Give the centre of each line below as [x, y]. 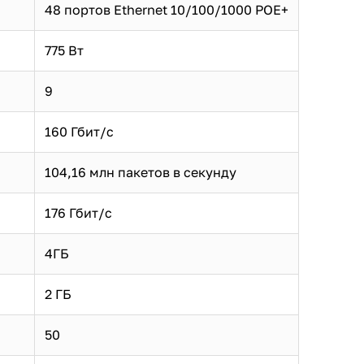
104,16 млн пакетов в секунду [141, 173]
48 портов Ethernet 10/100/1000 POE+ [167, 10]
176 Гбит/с [78, 213]
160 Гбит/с [79, 132]
